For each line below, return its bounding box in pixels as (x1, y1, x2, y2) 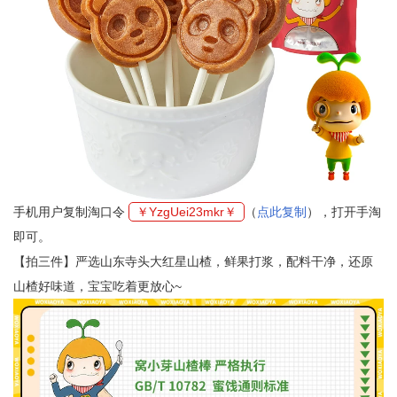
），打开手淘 (307, 205, 381, 219)
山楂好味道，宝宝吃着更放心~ (13, 279, 182, 293)
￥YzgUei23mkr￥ (136, 205, 237, 219)
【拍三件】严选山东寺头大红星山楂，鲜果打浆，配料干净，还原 (13, 254, 373, 269)
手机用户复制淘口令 (13, 205, 128, 219)
